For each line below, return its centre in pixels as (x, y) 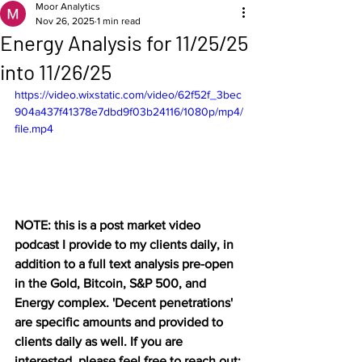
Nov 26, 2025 (65, 21)
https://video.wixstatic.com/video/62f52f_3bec (128, 95)
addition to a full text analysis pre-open (126, 263)
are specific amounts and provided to (120, 322)
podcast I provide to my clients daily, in (126, 244)
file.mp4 (34, 128)
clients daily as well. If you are (100, 341)
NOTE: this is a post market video (109, 225)
